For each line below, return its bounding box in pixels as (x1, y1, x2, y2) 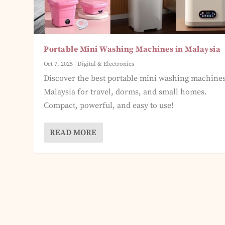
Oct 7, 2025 (44, 60, 73, 68)
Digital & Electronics (77, 60, 135, 68)
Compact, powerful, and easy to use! (44, 100, 174, 111)
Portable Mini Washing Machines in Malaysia (44, 44, 221, 55)
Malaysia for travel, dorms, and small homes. (44, 87, 207, 97)
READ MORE (50, 128, 97, 138)
